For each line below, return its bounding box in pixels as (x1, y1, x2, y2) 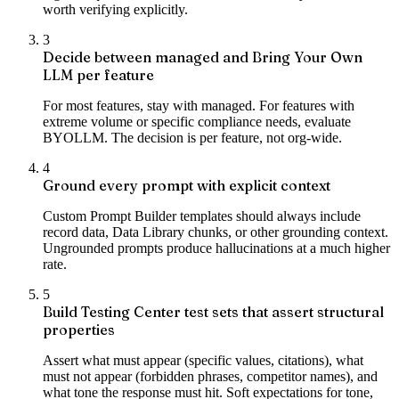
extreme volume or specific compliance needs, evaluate (43, 114, 351, 130)
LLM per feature (43, 66, 154, 85)
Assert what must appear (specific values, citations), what (43, 353, 363, 369)
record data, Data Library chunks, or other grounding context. (43, 224, 388, 240)
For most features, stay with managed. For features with (43, 98, 354, 114)
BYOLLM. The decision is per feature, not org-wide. (43, 130, 342, 146)
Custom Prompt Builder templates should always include (43, 208, 361, 224)
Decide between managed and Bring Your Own (43, 48, 362, 67)
